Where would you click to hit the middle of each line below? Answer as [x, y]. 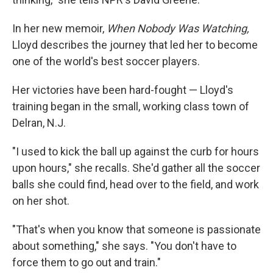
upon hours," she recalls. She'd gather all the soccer [136, 168]
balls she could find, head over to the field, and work [136, 184]
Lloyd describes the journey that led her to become [135, 44]
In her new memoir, [59, 28]
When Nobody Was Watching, [178, 28]
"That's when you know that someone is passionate [136, 229]
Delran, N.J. [39, 122]
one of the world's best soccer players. [106, 61]
